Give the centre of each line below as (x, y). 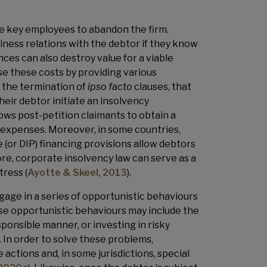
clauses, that (162, 87)
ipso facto (110, 87)
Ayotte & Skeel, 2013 (77, 173)
